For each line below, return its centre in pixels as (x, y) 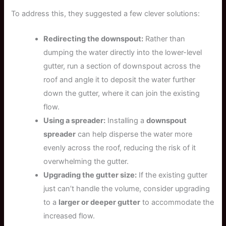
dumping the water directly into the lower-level (123, 52)
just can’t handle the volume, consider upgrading (127, 189)
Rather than (164, 39)
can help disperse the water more (134, 134)
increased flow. (69, 216)
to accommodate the (177, 202)
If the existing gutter (172, 175)
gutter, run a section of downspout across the (122, 66)
